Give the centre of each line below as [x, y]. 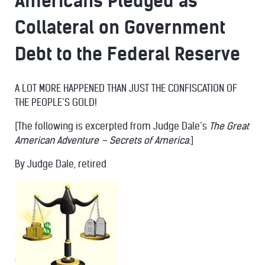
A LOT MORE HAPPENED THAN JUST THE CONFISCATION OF [126, 88]
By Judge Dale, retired [61, 164]
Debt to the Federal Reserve [127, 54]
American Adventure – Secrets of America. [103, 140]
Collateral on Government [120, 28]
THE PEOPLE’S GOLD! [56, 103]
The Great [229, 126]
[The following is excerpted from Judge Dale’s [112, 126]
